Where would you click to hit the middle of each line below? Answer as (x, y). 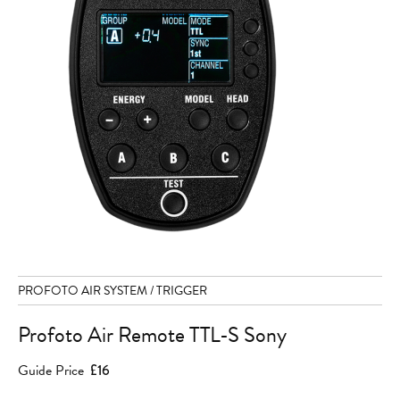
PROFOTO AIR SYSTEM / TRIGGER (112, 291)
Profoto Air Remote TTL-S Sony (152, 335)
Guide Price (51, 371)
